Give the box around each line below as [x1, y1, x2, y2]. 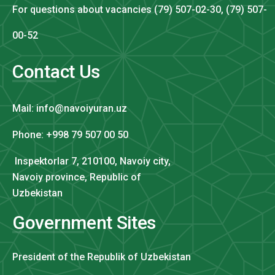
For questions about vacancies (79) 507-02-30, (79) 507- [12, 3, 267, 15]
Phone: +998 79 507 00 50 [12, 128, 128, 141]
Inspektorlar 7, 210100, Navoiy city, [12, 155, 171, 167]
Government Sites [12, 211, 157, 233]
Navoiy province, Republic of [12, 171, 141, 183]
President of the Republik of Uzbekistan [12, 250, 191, 263]
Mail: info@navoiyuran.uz [12, 102, 127, 114]
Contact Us [12, 60, 100, 82]
